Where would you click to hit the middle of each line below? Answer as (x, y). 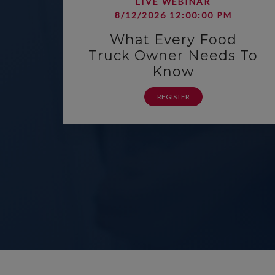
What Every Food (173, 40)
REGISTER (173, 97)
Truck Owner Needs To (173, 56)
